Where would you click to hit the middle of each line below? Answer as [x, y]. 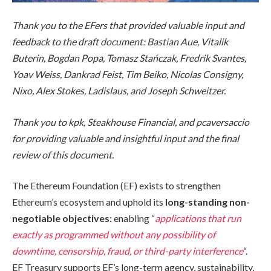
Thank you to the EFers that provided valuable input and [128, 25]
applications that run [198, 218]
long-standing [196, 202]
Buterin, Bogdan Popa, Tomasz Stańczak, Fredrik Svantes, [129, 58]
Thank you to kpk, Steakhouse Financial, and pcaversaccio [131, 122]
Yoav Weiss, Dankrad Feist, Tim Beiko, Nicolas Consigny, [128, 74]
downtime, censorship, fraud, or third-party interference [128, 251]
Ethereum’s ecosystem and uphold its [89, 202]
